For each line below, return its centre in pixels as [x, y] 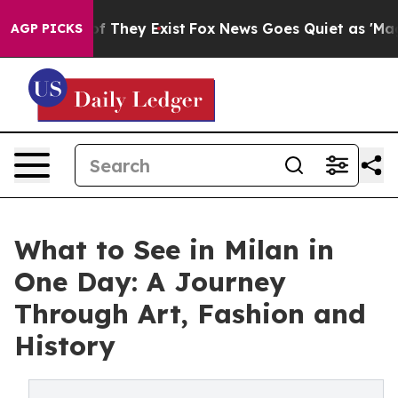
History [65, 346]
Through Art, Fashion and [190, 314]
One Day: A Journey [150, 282]
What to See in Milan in [174, 250]
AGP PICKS [47, 28]
